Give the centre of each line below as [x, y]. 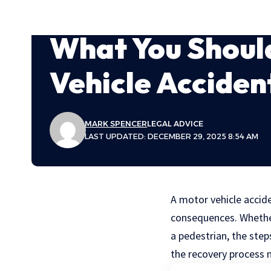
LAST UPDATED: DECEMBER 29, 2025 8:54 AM [172, 137]
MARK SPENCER [116, 124]
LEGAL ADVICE [175, 124]
